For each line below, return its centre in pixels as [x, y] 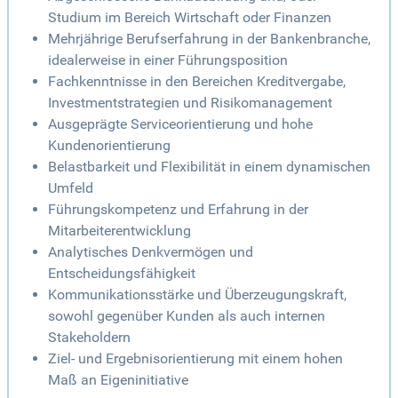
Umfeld [71, 188]
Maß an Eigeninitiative [118, 380]
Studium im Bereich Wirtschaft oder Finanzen [190, 18]
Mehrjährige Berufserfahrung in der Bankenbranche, [209, 39]
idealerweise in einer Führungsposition [168, 60]
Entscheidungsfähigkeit [122, 274]
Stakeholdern [89, 338]
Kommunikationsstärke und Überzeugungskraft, [197, 295]
